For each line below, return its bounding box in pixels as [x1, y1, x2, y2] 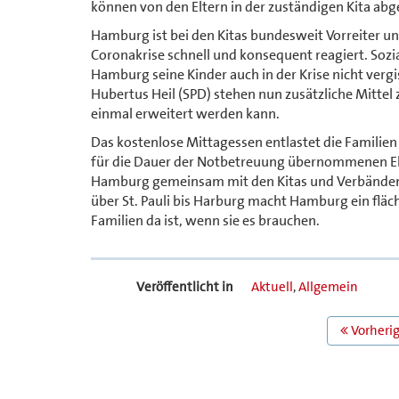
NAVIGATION [90, 334, 202, 362]
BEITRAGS [90, 313, 176, 340]
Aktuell [251, 277, 293, 296]
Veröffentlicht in [136, 277, 233, 296]
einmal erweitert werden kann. [91, 103, 280, 123]
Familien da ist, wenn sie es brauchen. [91, 210, 320, 230]
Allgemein [298, 277, 358, 296]
